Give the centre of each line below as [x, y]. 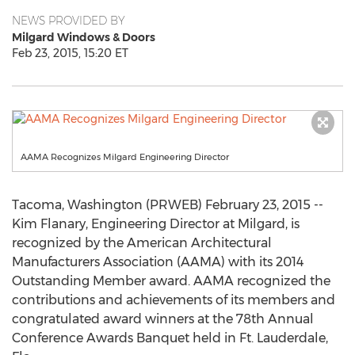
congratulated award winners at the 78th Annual [163, 319]
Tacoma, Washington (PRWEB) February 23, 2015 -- [168, 205]
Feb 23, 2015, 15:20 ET [70, 53]
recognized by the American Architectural [142, 243]
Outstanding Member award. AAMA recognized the [171, 281]
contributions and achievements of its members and [174, 300]
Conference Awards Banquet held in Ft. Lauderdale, [170, 338]
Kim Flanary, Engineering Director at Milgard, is [156, 224]
